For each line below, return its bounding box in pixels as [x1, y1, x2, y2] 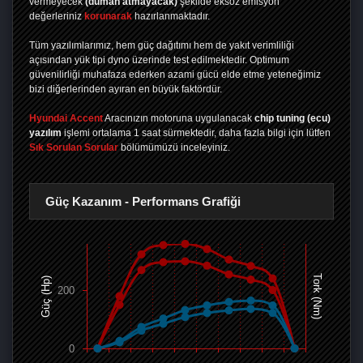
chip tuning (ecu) [254, 113, 331, 125]
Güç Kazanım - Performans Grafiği [45, 194, 241, 209]
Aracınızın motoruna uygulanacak [103, 113, 254, 125]
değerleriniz [29, 11, 84, 23]
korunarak [84, 11, 132, 23]
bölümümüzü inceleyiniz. [118, 142, 230, 154]
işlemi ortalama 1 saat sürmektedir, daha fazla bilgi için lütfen [62, 127, 331, 139]
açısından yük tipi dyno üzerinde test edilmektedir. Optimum [29, 54, 289, 66]
